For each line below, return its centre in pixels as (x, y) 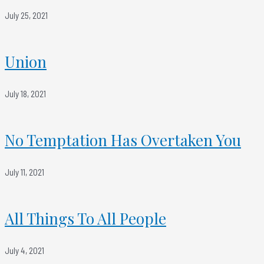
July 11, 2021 (24, 172)
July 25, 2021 (26, 15)
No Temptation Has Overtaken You (123, 140)
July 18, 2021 (25, 94)
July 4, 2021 (24, 250)
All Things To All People (85, 218)
